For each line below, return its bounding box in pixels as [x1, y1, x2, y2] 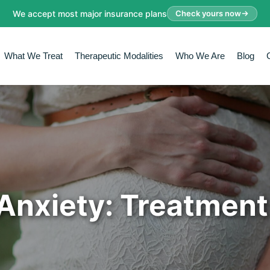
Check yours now [175, 8, 241, 18]
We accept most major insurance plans [13, 8, 167, 19]
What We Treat [4, 51, 63, 61]
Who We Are [175, 51, 225, 61]
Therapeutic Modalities [74, 51, 163, 61]
